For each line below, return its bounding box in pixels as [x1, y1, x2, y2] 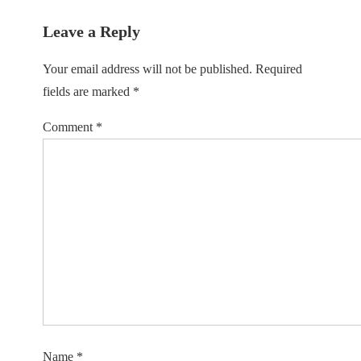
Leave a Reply [43, 23, 140, 41]
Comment [43, 120, 96, 135]
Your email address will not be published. [43, 62, 252, 77]
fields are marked [43, 85, 133, 99]
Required [255, 62, 302, 77]
